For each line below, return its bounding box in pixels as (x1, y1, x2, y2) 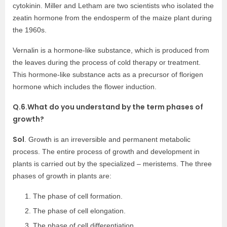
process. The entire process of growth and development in (13, 147, 200, 156)
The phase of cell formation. (33, 192, 123, 200)
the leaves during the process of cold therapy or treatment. (13, 58, 201, 66)
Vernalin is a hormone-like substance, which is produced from (13, 46, 209, 54)
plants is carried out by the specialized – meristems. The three (13, 160, 212, 168)
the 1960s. (13, 26, 47, 34)
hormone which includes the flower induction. (13, 83, 157, 91)
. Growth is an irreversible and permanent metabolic (24, 135, 191, 143)
